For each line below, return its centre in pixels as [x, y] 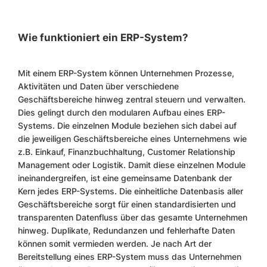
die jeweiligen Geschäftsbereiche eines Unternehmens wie [132, 139]
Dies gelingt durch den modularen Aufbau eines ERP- [122, 113]
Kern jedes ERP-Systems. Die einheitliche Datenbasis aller [131, 191]
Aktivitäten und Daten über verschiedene [98, 86]
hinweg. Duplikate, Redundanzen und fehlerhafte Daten [126, 231]
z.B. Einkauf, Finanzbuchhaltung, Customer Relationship [127, 152]
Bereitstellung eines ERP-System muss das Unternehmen [130, 257]
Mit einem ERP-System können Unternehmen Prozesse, [126, 73]
